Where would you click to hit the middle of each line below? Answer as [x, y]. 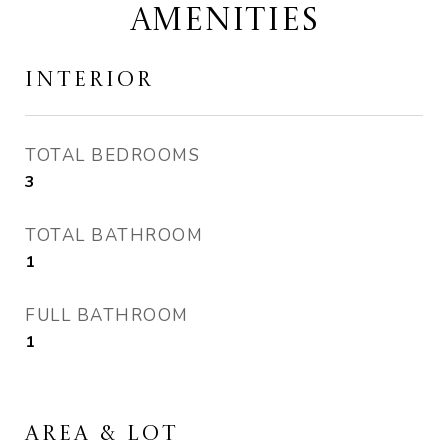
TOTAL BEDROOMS [112, 155]
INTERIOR [89, 80]
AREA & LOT [102, 434]
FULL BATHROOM [107, 315]
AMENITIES [224, 22]
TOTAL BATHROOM [114, 235]
